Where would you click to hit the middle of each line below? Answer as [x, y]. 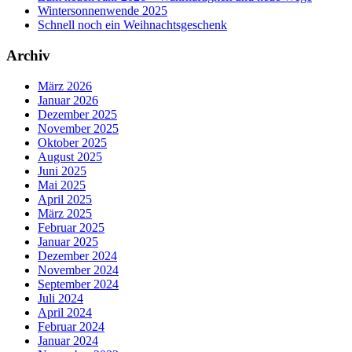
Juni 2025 [62, 170]
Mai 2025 [62, 185]
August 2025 [70, 156]
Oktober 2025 [72, 142]
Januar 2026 [68, 100]
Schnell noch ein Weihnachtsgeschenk [132, 25]
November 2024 [78, 269]
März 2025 [65, 213]
